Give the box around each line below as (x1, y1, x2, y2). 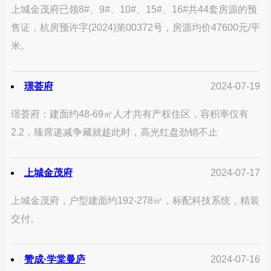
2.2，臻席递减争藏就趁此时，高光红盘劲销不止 (11, 127, 218, 138)
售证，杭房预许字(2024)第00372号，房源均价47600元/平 (11, 22, 260, 33)
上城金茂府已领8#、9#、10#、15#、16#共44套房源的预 (11, 4, 257, 15)
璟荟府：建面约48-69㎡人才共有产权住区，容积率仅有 (11, 109, 249, 120)
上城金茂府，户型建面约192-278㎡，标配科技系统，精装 (11, 195, 260, 206)
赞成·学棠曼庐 (24, 254, 85, 265)
